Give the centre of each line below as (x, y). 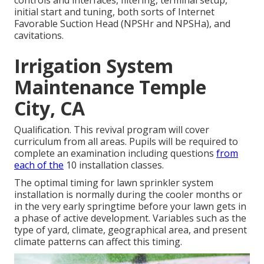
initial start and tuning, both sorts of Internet (114, 11)
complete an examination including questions (115, 153)
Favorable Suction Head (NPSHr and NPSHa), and (122, 23)
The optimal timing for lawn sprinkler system (114, 182)
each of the (39, 165)
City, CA (49, 108)
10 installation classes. (114, 165)
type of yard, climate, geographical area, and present (131, 230)
